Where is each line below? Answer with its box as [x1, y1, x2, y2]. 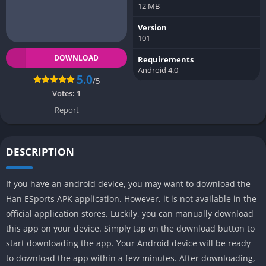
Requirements [138, 53, 194, 65]
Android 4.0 [138, 64, 178, 75]
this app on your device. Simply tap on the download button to [6, 222, 255, 234]
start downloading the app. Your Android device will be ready [6, 237, 251, 249]
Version [138, 21, 167, 33]
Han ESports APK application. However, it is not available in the [6, 192, 256, 204]
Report [54, 104, 79, 115]
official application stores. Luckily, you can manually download [6, 207, 254, 219]
